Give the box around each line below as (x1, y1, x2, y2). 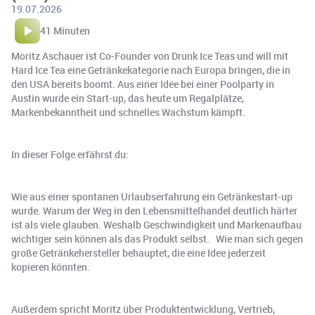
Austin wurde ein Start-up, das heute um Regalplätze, (11, 91, 244, 105)
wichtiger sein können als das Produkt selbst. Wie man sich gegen (11, 232, 303, 246)
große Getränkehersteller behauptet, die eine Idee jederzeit (11, 246, 266, 260)
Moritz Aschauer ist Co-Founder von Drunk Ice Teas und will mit (11, 49, 288, 63)
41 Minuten (40, 24, 90, 38)
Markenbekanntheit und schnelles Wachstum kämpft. (11, 105, 245, 120)
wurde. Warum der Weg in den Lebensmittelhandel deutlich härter (11, 204, 297, 218)
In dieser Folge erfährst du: (11, 148, 129, 162)
